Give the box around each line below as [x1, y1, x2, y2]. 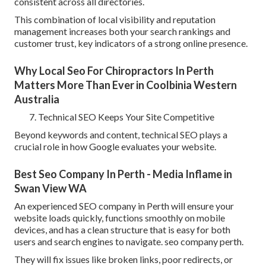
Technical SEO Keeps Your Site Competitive [38, 111, 214, 123]
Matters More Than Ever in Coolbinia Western [14, 78, 237, 92]
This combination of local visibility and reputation [14, 14, 216, 26]
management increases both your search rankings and [14, 26, 230, 37]
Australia [14, 93, 59, 106]
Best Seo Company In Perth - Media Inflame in [14, 167, 232, 181]
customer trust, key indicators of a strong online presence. [14, 37, 248, 49]
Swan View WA [14, 182, 87, 195]
